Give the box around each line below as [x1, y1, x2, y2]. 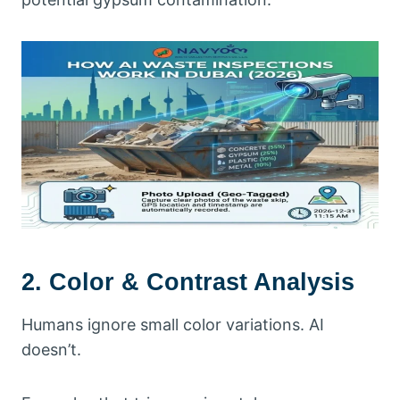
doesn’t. [21, 339, 81, 359]
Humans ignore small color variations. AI [21, 314, 324, 334]
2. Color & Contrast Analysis [21, 269, 354, 296]
